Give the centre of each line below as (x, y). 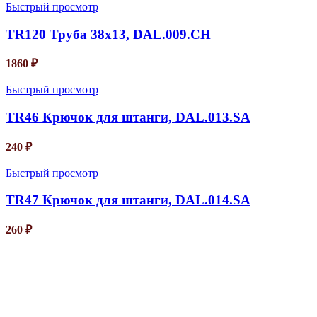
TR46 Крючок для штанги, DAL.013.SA (128, 117)
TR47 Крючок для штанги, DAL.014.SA (128, 200)
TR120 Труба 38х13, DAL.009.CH (108, 34)
